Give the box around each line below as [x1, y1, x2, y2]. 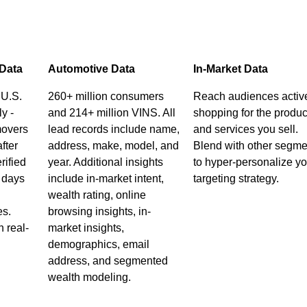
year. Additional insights [47, 156, 163, 168]
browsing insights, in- [47, 206, 151, 217]
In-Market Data [193, 63, 268, 75]
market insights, [47, 222, 124, 234]
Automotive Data [47, 63, 135, 75]
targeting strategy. [193, 173, 282, 184]
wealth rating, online [47, 189, 146, 201]
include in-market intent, [47, 173, 164, 184]
